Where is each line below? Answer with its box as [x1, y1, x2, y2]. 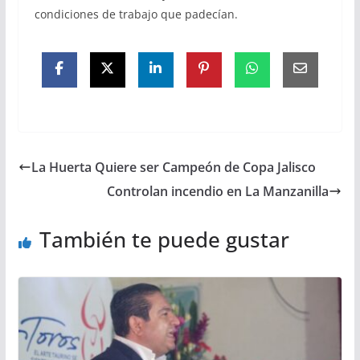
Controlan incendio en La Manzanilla [107, 182, 329, 200]
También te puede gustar [39, 224, 289, 254]
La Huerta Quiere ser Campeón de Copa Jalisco [31, 157, 316, 176]
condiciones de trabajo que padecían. [34, 6, 238, 22]
